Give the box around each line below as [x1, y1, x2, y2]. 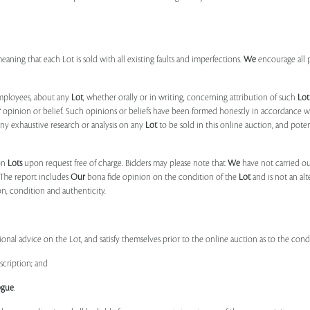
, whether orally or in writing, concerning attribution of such [83, 93, 298, 102]
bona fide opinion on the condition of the [85, 172, 239, 182]
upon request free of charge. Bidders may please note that [22, 158, 228, 168]
